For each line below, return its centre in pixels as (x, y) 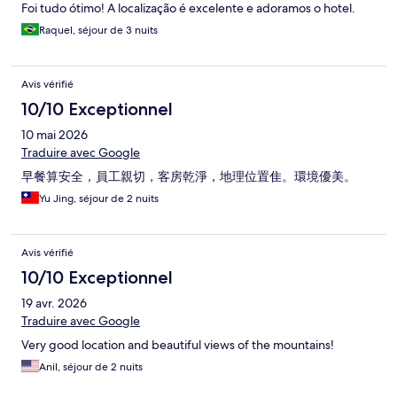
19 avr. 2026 (54, 304)
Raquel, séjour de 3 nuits (98, 31)
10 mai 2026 (54, 135)
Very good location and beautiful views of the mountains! (178, 345)
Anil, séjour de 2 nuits (91, 367)
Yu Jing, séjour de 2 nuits (99, 199)
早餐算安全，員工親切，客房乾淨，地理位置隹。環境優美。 (189, 177)
